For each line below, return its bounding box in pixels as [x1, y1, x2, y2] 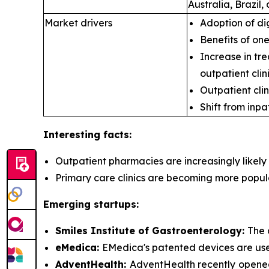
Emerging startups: [43, 198, 139, 211]
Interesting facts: [43, 128, 131, 141]
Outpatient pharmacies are [55, 155, 184, 168]
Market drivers [44, 17, 112, 29]
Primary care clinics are [55, 172, 166, 184]
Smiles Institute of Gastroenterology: [55, 225, 247, 237]
